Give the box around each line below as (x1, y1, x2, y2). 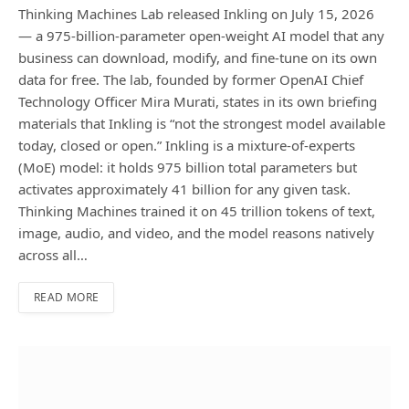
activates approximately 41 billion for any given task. (18, 180, 351, 199)
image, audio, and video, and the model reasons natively (18, 224, 374, 243)
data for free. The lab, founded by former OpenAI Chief (18, 70, 363, 89)
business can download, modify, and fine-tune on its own (18, 48, 377, 68)
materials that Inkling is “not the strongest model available (18, 114, 385, 133)
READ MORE (34, 289, 100, 306)
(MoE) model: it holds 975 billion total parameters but (18, 158, 357, 177)
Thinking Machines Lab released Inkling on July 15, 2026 (18, 5, 374, 24)
